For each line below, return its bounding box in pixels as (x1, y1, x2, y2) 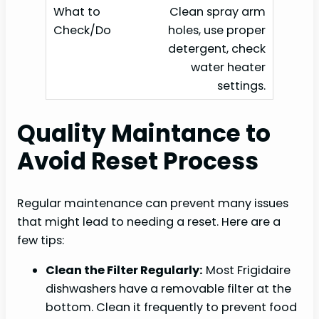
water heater (191, 59, 266, 76)
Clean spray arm (169, 4, 266, 21)
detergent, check (168, 41, 266, 58)
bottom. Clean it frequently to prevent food (46, 299, 297, 316)
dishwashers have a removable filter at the (46, 281, 291, 298)
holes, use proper (168, 22, 266, 39)
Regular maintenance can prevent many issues (17, 194, 288, 211)
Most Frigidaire (203, 262, 291, 279)
